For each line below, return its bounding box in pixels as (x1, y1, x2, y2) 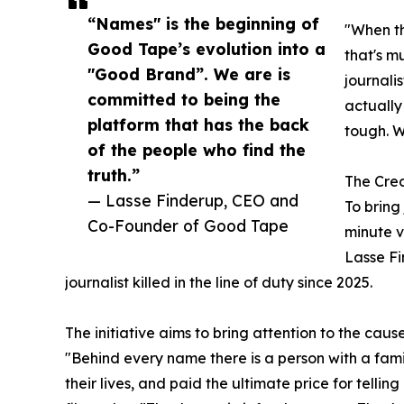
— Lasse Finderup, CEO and (87, 190, 298, 211)
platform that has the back (87, 115, 309, 135)
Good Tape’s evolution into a (87, 39, 326, 60)
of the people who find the (87, 140, 306, 161)
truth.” (87, 165, 140, 186)
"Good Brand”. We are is (87, 64, 290, 85)
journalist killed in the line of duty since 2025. (65, 273, 372, 292)
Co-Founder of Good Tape (87, 216, 289, 236)
